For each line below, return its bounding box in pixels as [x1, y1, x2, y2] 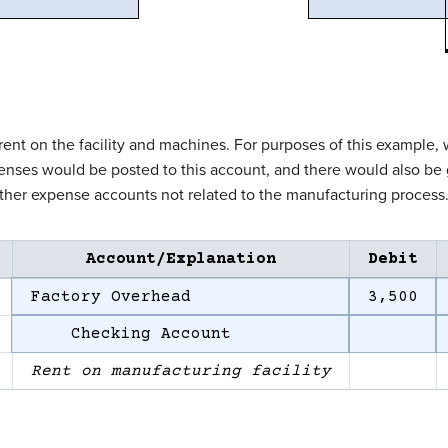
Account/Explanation [85, 249, 276, 268]
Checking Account [30, 324, 231, 343]
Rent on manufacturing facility [30, 361, 331, 380]
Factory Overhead [30, 287, 191, 306]
